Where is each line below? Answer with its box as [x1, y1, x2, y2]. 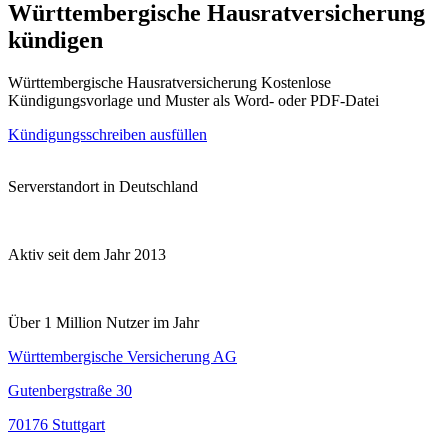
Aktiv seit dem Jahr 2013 [8, 245, 166, 263]
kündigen [8, 26, 103, 53]
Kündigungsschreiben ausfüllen [8, 125, 207, 143]
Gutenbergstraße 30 [8, 381, 132, 399]
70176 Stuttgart [8, 415, 105, 433]
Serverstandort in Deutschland [8, 177, 198, 195]
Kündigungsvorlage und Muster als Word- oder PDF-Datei [8, 91, 379, 109]
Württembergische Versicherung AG [8, 347, 237, 365]
